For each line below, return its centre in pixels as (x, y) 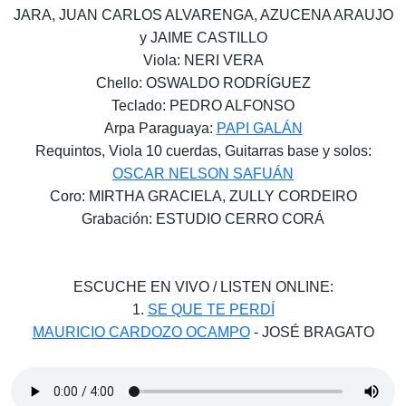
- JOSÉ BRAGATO (312, 333)
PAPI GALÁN (259, 129)
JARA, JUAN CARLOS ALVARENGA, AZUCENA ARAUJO (203, 15)
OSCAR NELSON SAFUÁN (203, 174)
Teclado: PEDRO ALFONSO (203, 106)
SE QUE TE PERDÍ (211, 310)
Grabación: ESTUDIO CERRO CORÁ (203, 219)
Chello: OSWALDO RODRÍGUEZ (203, 83)
